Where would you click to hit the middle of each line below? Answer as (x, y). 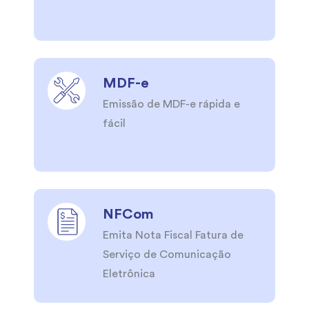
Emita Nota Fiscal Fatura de (173, 236)
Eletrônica (129, 274)
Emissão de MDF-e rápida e (171, 104)
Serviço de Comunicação (167, 255)
